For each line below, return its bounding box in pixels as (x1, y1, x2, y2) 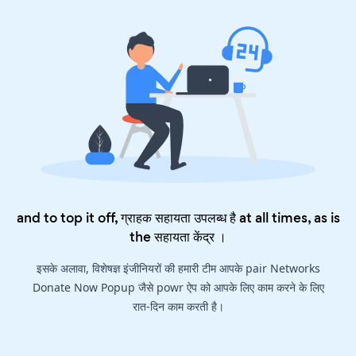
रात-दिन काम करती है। (132, 299, 224, 315)
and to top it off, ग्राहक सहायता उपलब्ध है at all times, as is (16, 208, 340, 228)
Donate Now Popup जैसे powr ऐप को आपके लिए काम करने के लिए (32, 280, 324, 296)
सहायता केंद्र (154, 227, 215, 247)
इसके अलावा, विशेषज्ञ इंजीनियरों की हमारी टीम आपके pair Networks (36, 261, 320, 277)
